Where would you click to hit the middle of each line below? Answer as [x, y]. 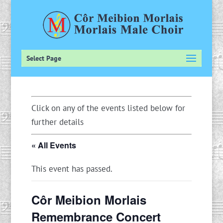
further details [57, 122]
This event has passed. [72, 168]
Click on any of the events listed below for [108, 108]
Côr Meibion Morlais [89, 199]
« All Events [54, 145]
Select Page [44, 58]
